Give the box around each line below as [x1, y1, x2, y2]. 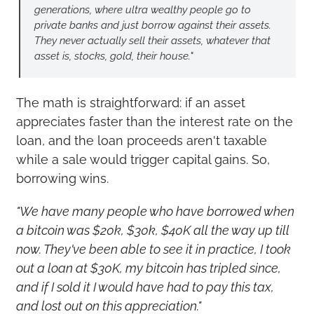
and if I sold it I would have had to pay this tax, [15, 279, 274, 294]
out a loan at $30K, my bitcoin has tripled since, [15, 260, 281, 275]
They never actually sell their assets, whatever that [34, 34, 271, 47]
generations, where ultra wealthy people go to [34, 3, 251, 16]
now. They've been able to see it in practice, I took [15, 241, 291, 257]
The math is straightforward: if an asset [15, 95, 245, 110]
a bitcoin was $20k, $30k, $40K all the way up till [15, 222, 289, 238]
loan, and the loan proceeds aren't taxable [15, 132, 267, 148]
